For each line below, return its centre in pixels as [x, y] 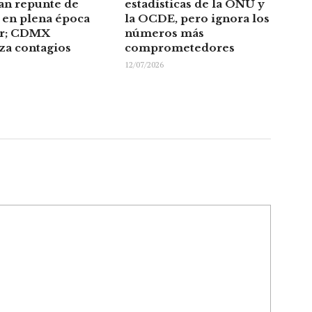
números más [164, 33]
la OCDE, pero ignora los [197, 19]
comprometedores [180, 48]
